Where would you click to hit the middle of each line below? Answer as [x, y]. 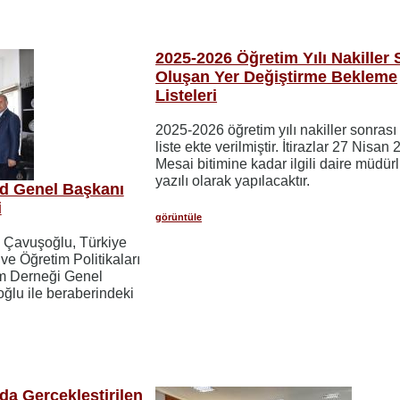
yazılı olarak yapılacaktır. [233, 180]
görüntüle [179, 217]
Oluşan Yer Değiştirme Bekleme [277, 76]
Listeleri [187, 95]
